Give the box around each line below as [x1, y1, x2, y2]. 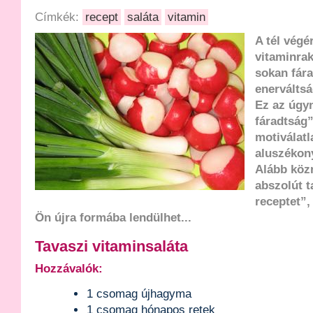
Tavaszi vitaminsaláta [35, 238, 188, 256]
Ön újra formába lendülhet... [35, 211, 191, 224]
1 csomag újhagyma [87, 287, 192, 301]
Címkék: [35, 10, 82, 24]
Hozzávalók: [35, 262, 103, 276]
